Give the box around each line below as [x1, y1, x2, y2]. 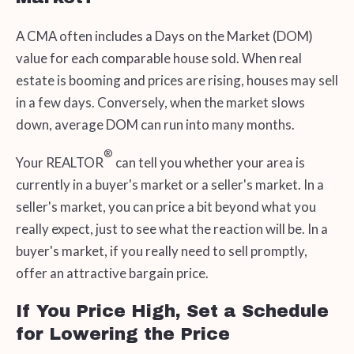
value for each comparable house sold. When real [15, 50, 302, 67]
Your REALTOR [15, 153, 104, 171]
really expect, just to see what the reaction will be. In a [15, 220, 328, 237]
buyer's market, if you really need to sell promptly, [15, 242, 307, 259]
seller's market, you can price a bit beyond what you [15, 198, 316, 215]
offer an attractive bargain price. [15, 264, 209, 281]
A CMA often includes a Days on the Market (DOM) [15, 28, 313, 45]
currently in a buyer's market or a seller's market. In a [15, 175, 324, 193]
